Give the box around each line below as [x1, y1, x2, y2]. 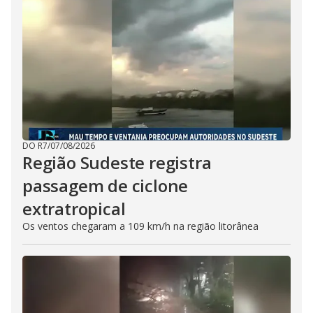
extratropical [22, 197, 126, 220]
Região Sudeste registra [22, 151, 212, 174]
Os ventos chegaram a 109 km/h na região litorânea [22, 219, 259, 233]
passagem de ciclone [22, 174, 189, 197]
